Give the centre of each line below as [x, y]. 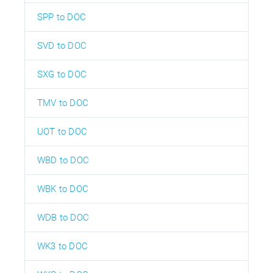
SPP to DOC [62, 17]
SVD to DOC [62, 45]
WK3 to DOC [62, 246]
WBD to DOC [63, 160]
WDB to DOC [63, 217]
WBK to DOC [63, 189]
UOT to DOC [62, 131]
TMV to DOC [63, 103]
